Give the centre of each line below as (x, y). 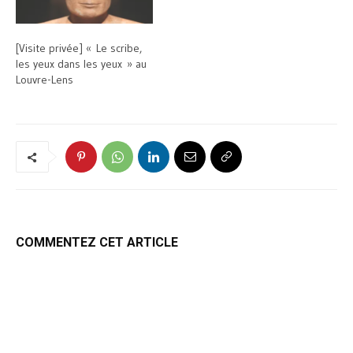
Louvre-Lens (45, 80)
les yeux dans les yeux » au (81, 64)
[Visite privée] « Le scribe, (79, 48)
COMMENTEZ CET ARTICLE (97, 243)
